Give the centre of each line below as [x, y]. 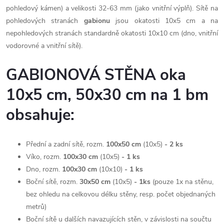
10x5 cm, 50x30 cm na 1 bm [107, 95]
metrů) [36, 206]
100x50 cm [123, 144]
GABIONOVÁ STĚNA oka [96, 75]
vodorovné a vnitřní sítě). [44, 45]
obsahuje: [40, 115]
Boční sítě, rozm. [53, 181]
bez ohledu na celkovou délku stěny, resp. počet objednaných [121, 194]
